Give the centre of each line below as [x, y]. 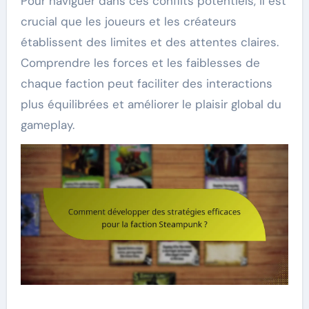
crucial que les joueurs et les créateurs [128, 22]
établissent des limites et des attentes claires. [149, 42]
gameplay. [47, 125]
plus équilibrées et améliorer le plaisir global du [151, 104]
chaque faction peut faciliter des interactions [146, 84]
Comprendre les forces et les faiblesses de [140, 63]
